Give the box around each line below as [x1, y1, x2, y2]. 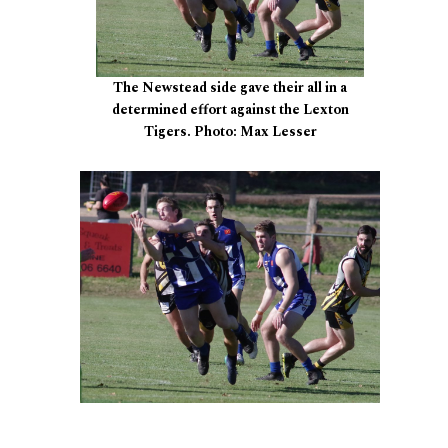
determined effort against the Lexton [111, 99, 349, 121]
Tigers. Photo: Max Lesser [143, 121, 317, 143]
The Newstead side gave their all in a [113, 77, 347, 99]
